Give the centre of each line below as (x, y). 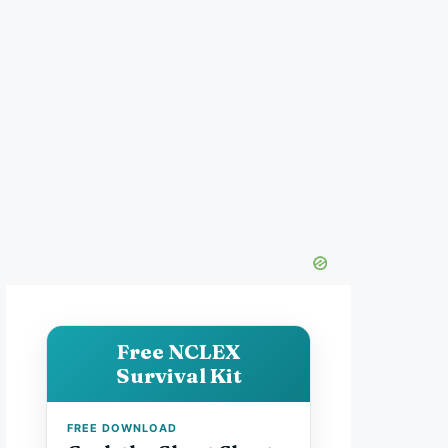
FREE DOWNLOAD (122, 428)
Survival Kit (178, 375)
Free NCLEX (178, 351)
